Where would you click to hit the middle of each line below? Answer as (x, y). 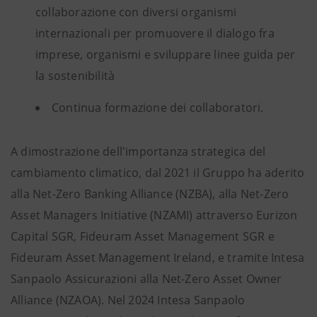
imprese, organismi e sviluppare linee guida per (166, 54)
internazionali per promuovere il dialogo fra (155, 33)
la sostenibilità (75, 76)
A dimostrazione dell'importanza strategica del (138, 151)
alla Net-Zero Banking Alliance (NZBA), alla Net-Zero (150, 194)
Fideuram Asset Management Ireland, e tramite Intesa (158, 258)
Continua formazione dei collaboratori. (158, 108)
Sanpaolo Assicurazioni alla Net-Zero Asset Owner (146, 279)
